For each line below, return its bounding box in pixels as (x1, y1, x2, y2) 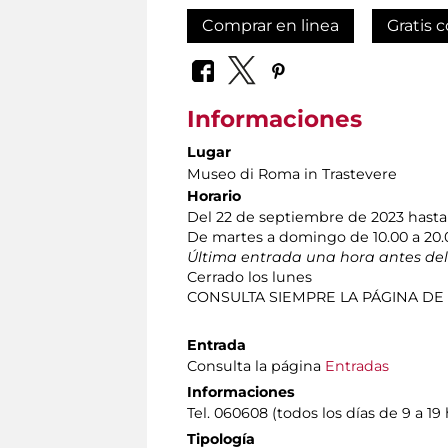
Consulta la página (187, 357, 325, 376)
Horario (187, 187, 241, 206)
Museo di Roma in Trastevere (187, 165, 397, 184)
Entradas (325, 357, 389, 376)
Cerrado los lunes (187, 268, 312, 287)
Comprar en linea (202, 15, 339, 35)
